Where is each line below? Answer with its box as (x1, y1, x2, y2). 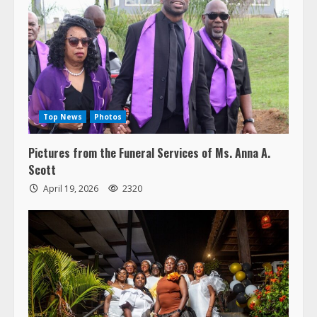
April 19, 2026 (41, 178, 100, 191)
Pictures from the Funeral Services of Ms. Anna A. (28, 140, 270, 158)
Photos (93, 108, 122, 118)
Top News (43, 108, 82, 118)
